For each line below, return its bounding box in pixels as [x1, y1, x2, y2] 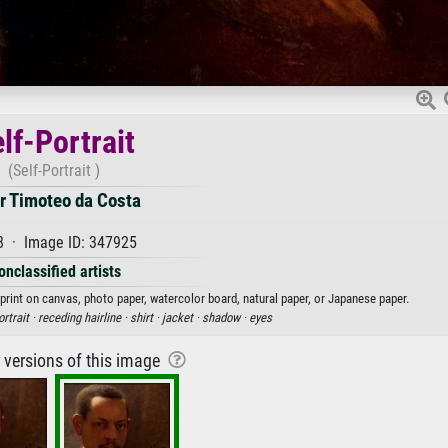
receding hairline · [38, 309, 130, 325]
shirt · [130, 309, 162, 325]
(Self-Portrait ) [8, 160, 100, 180]
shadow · [202, 309, 249, 325]
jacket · [162, 309, 202, 325]
